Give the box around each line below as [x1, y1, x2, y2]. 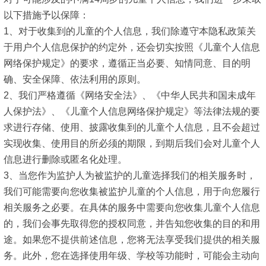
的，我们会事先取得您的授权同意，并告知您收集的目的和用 [4, 218, 260, 229]
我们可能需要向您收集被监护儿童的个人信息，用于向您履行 [4, 186, 260, 197]
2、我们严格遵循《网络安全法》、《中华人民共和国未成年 [4, 90, 256, 101]
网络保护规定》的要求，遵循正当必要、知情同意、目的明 [4, 58, 251, 69]
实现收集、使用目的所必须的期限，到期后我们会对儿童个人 [4, 138, 260, 149]
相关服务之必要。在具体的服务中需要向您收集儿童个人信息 [4, 202, 260, 213]
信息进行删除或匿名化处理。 [4, 154, 127, 165]
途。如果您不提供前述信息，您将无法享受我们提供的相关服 [4, 235, 260, 245]
